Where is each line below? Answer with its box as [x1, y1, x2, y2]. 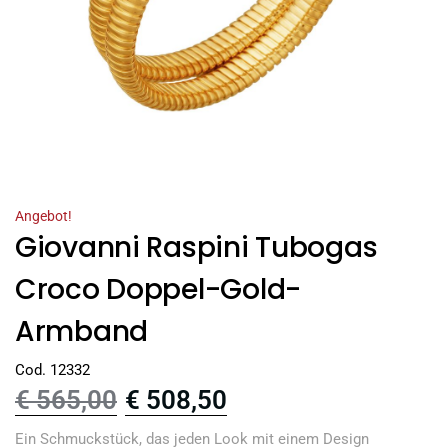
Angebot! [15, 208, 72, 225]
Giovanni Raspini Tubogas [15, 228, 378, 268]
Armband [15, 312, 149, 352]
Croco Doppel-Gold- [15, 270, 301, 310]
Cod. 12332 [15, 360, 90, 379]
